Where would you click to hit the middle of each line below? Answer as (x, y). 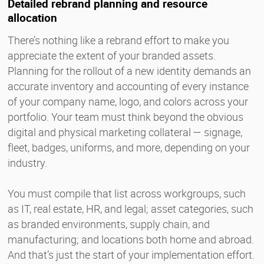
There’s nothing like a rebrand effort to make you (118, 40)
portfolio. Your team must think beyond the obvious (126, 116)
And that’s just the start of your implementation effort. (131, 254)
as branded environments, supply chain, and (109, 224)
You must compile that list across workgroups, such (127, 193)
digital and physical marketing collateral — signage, (125, 132)
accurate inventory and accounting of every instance (128, 86)
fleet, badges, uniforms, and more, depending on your (129, 147)
